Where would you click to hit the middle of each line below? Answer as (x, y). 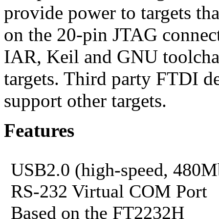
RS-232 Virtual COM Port (107, 191)
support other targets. (85, 100)
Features (39, 130)
